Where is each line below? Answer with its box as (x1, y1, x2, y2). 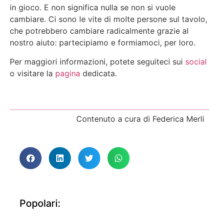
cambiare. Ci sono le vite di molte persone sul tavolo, (10, 14, 207, 24)
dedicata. (80, 68, 117, 78)
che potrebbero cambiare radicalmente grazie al (10, 26, 189, 36)
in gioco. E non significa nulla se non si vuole (10, 2, 175, 13)
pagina (55, 68, 80, 78)
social (185, 56, 207, 66)
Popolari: (20, 197, 61, 210)
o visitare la (10, 68, 55, 78)
